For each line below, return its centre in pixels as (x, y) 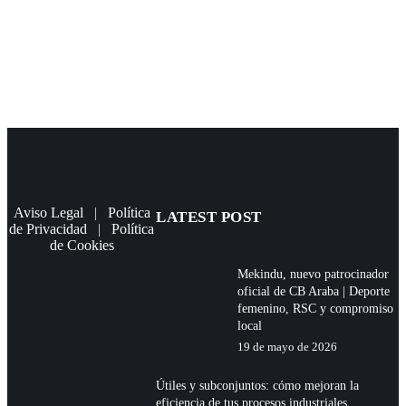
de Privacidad (48, 228)
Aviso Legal (48, 212)
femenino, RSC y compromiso (316, 308)
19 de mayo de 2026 (288, 346)
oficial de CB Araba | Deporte (314, 291)
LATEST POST (209, 217)
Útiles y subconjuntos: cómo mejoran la (258, 385)
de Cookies (82, 245)
